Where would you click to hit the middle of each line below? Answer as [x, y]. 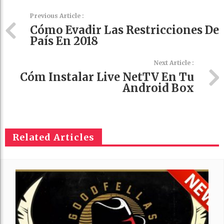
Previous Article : [57, 16]
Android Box [158, 88]
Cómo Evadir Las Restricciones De [124, 30]
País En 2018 [64, 41]
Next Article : [174, 63]
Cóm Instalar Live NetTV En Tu [107, 77]
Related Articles [53, 137]
